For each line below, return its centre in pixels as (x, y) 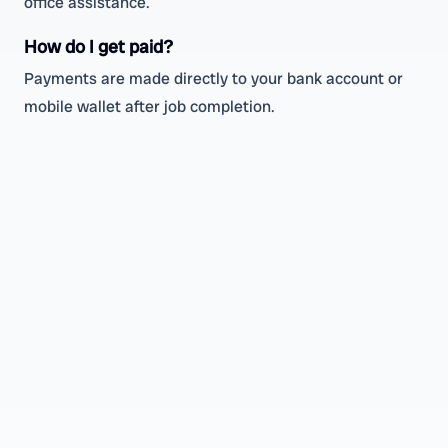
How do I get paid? (98, 46)
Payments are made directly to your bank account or (213, 78)
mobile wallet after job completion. (149, 106)
